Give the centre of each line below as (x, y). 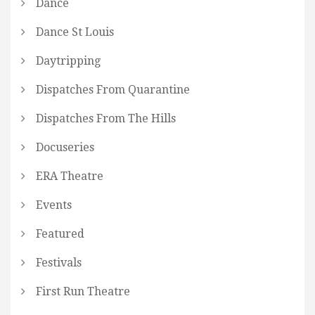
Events (54, 205)
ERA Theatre (70, 176)
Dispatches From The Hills (106, 118)
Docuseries (65, 147)
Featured (60, 233)
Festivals (59, 262)
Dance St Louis (75, 32)
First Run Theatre (83, 291)
